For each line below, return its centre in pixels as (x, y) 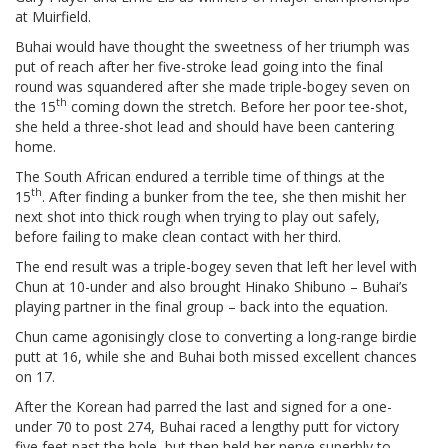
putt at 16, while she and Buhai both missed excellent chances (216, 356)
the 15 (35, 106)
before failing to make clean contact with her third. (178, 236)
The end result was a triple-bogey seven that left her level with (216, 266)
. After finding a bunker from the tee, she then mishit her (224, 196)
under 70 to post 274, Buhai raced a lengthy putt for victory (207, 426)
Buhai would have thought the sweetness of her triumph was (212, 46)
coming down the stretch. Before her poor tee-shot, (237, 106)
